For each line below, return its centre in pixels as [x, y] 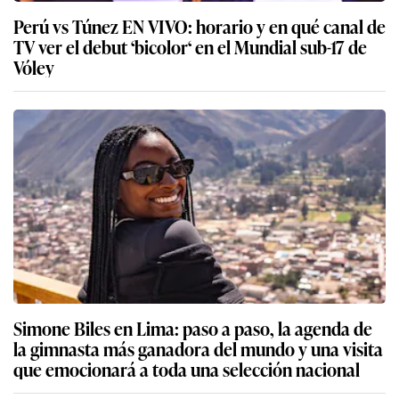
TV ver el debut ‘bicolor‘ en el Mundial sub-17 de [72, 46]
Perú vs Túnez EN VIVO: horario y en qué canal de [199, 25]
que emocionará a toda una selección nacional [187, 368]
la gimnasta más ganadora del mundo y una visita [198, 348]
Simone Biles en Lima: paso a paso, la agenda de [193, 327]
